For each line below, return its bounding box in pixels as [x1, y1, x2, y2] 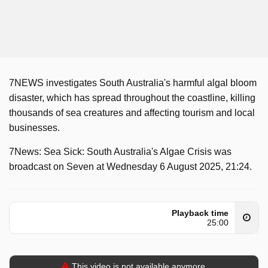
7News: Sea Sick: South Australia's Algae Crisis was [9, 147, 232, 157]
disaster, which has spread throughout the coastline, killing [9, 93, 255, 103]
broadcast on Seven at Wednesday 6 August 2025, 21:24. [9, 162, 252, 172]
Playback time [172, 208, 229, 218]
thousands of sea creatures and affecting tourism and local [9, 108, 255, 118]
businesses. [9, 123, 60, 133]
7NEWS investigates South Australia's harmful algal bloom [9, 78, 257, 88]
